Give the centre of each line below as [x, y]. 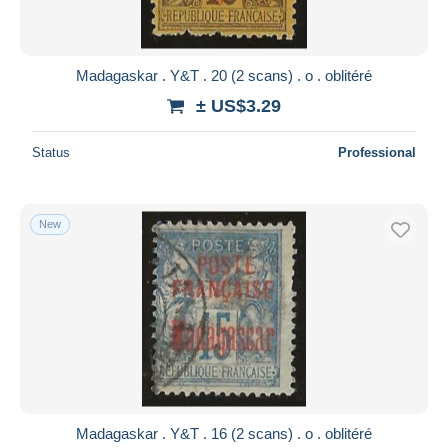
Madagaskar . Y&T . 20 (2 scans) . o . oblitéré [224, 75]
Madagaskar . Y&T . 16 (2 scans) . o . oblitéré [224, 433]
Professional [377, 152]
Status [51, 152]
